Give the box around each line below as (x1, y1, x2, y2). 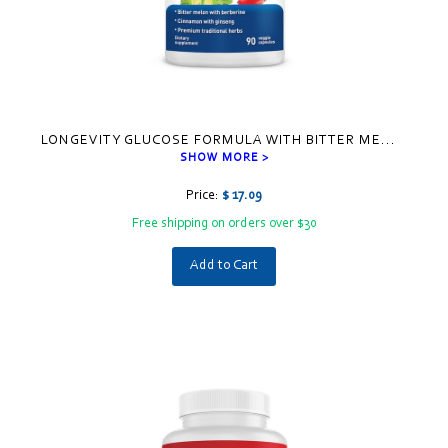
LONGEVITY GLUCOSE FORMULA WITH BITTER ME (40, 134, 381, 149)
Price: (186, 189, 222, 204)
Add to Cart (190, 259, 258, 274)
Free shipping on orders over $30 (131, 217, 317, 232)
